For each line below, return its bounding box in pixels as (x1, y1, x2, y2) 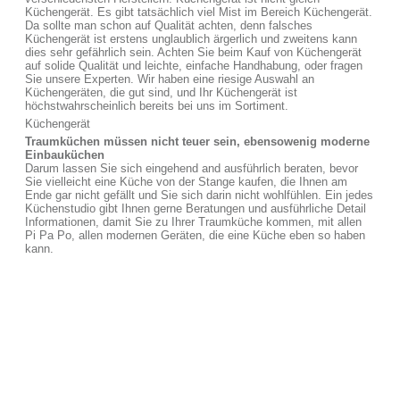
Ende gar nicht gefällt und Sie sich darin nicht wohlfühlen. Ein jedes (25, 188, 373, 202)
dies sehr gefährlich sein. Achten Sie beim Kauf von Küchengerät (25, 46, 362, 59)
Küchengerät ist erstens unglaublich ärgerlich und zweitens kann (25, 32, 357, 46)
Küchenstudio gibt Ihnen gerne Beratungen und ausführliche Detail (25, 202, 366, 215)
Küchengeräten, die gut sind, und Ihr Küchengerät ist (25, 86, 297, 99)
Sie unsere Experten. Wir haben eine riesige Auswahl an (25, 72, 314, 86)
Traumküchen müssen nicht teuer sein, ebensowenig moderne (25, 135, 370, 148)
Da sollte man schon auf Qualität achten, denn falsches (25, 19, 312, 32)
